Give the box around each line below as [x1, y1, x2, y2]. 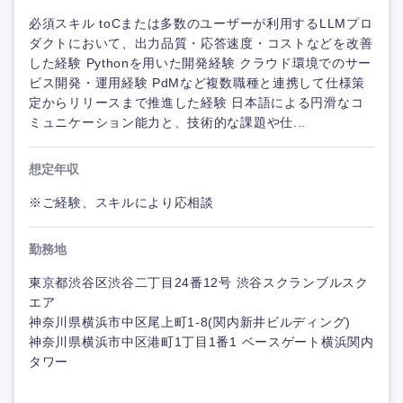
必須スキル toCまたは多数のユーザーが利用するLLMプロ [29, 16, 373, 31]
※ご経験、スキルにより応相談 [29, 195, 214, 210]
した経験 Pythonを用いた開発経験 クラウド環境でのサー [29, 56, 372, 71]
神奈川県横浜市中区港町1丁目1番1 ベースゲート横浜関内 [29, 335, 374, 350]
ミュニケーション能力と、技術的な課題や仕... [29, 115, 307, 130]
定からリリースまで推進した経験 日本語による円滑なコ [29, 95, 364, 111]
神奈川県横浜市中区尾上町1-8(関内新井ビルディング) [29, 315, 351, 330]
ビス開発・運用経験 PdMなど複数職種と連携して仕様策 [29, 76, 365, 91]
